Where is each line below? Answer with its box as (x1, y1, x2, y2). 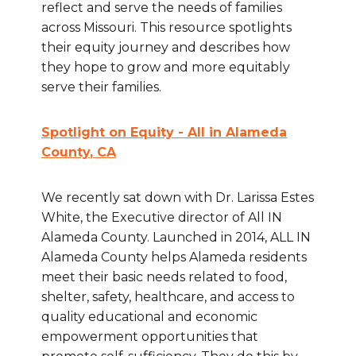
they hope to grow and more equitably (41, 60, 290, 75)
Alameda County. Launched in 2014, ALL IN (41, 230, 311, 246)
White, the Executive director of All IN (41, 210, 282, 226)
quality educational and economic (41, 309, 257, 325)
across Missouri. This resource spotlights (41, 20, 292, 36)
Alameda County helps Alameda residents (41, 250, 307, 265)
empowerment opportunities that (41, 329, 258, 345)
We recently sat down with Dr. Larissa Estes (41, 190, 314, 206)
